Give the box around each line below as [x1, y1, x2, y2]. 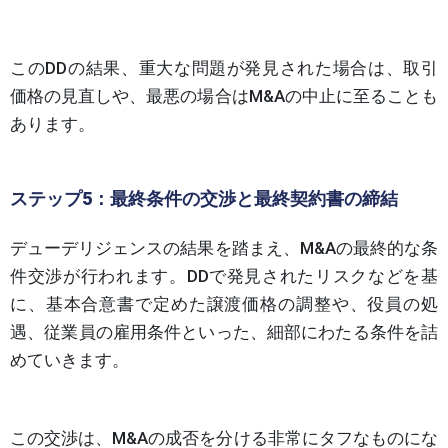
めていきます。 [10, 349, 129, 370]
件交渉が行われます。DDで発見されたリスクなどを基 [10, 265, 438, 286]
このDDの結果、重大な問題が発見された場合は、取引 [10, 57, 438, 78]
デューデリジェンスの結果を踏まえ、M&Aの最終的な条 [10, 237, 438, 258]
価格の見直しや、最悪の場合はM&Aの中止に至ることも [10, 85, 438, 106]
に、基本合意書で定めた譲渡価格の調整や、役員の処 [10, 293, 438, 314]
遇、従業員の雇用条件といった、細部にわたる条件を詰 [10, 321, 438, 342]
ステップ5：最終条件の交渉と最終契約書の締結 [10, 187, 398, 209]
